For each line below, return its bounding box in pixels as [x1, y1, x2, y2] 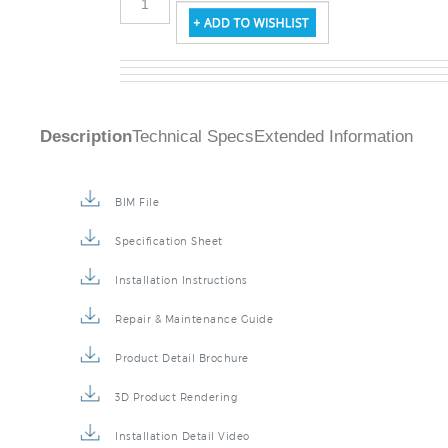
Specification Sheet [115, 213, 223, 226]
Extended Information [254, 105, 413, 125]
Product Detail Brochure [115, 330, 249, 343]
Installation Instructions [115, 252, 248, 265]
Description [40, 105, 132, 125]
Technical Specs [132, 105, 254, 125]
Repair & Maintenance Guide [115, 291, 273, 304]
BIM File [115, 174, 159, 187]
